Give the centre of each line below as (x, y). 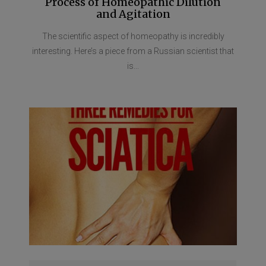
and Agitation (133, 14)
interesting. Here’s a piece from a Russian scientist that (133, 51)
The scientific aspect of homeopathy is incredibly (133, 36)
